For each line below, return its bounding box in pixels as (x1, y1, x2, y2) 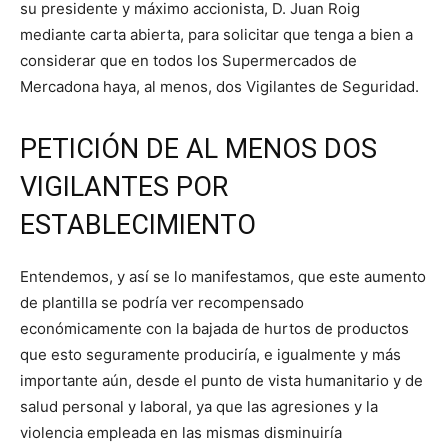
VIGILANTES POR (20, 170, 228, 203)
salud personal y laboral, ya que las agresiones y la (20, 396, 378, 416)
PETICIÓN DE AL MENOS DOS (20, 132, 377, 165)
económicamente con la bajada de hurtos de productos (20, 318, 409, 338)
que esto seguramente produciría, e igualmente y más (20, 344, 401, 364)
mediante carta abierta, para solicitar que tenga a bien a (20, 24, 413, 44)
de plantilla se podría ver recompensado (20, 292, 304, 312)
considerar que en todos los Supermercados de (20, 50, 357, 70)
